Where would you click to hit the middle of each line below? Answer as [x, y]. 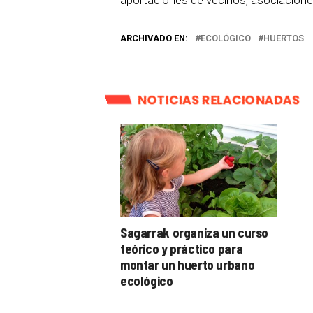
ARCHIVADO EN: [154, 38]
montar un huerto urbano [188, 264]
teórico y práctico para [182, 248]
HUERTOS [284, 38]
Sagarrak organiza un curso [195, 232]
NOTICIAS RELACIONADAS [219, 100]
